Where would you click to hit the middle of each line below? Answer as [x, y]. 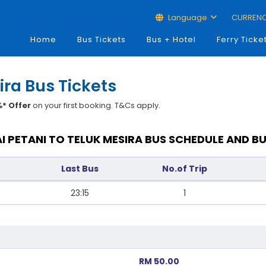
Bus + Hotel [171, 39]
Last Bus [80, 169]
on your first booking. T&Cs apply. [96, 105]
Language [187, 18]
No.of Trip [185, 169]
